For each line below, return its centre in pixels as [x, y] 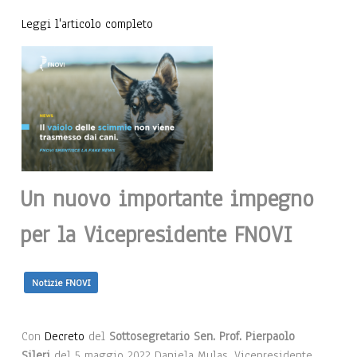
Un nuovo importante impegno [167, 199]
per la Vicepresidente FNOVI [156, 235]
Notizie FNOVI [61, 282]
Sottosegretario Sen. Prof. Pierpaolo [202, 336]
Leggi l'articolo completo [87, 24]
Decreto [65, 336]
